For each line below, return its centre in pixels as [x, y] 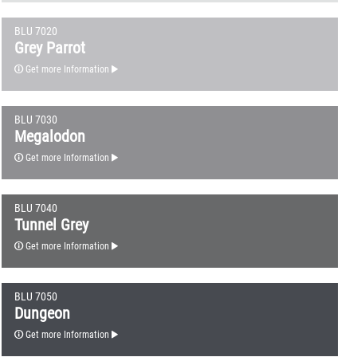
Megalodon [51, 136]
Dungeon [44, 313]
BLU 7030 [35, 120]
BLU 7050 [35, 296]
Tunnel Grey [53, 224]
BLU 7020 [35, 31]
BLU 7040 [35, 208]
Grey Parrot [51, 47]
